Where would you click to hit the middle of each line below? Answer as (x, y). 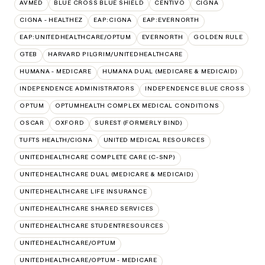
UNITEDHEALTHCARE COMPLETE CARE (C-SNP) (98, 157)
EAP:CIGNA (113, 20)
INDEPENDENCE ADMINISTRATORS (77, 88)
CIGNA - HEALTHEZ (51, 20)
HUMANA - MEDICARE (56, 71)
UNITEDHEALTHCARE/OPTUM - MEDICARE (88, 260)
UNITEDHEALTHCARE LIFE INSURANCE (83, 191)
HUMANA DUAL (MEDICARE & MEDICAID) (170, 71)
